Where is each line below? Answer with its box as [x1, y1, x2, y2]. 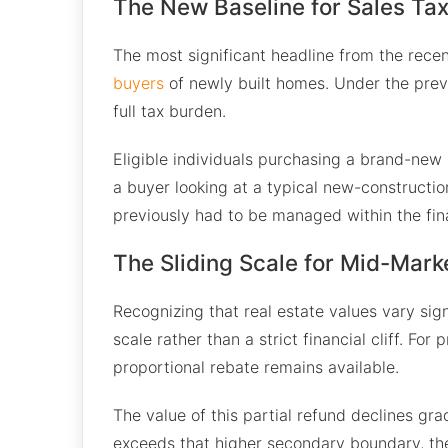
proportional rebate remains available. [113, 356, 399, 377]
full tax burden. [113, 100, 226, 121]
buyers [113, 72, 164, 93]
